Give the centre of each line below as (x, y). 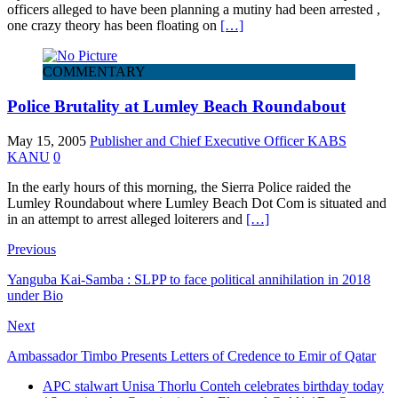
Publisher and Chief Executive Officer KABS (218, 140)
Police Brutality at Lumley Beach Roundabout (176, 106)
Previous (32, 249)
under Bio (35, 295)
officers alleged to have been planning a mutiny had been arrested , (194, 10)
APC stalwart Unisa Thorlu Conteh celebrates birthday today (213, 386)
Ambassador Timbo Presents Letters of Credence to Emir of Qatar (191, 355)
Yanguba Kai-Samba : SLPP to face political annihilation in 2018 (189, 279)
